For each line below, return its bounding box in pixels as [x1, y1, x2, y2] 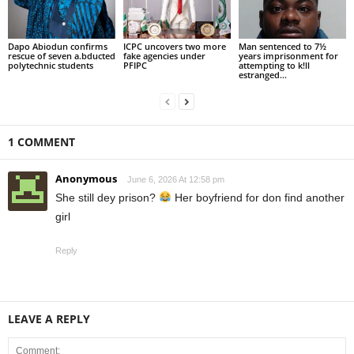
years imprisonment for [238, 49, 338, 62]
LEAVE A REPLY [8, 311, 90, 326]
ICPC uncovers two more [122, 40, 226, 52]
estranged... [238, 68, 287, 81]
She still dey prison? [55, 190, 159, 204]
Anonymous [55, 171, 117, 186]
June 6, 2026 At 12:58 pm [127, 174, 224, 184]
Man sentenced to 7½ [238, 40, 326, 52]
